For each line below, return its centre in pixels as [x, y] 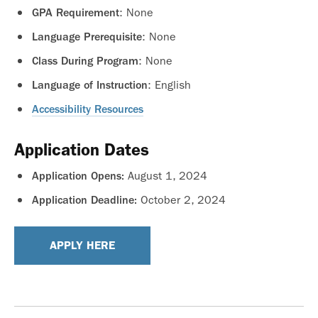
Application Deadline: [86, 200]
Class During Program [85, 61]
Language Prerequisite [87, 37]
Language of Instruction [90, 85]
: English [169, 84]
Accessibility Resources [88, 109]
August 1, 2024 [168, 175]
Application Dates [82, 149]
